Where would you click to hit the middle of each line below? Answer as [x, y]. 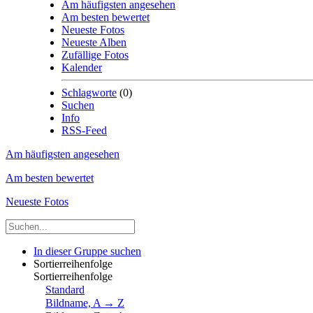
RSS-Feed [84, 130]
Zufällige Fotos [95, 55]
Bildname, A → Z [85, 303]
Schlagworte [89, 93]
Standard [65, 290]
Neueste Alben [94, 42]
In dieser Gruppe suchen [87, 251]
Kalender [82, 67]
